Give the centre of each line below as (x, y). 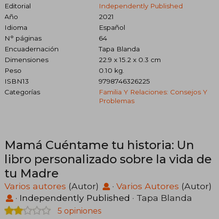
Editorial (18, 6)
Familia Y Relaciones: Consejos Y (153, 92)
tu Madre (32, 173)
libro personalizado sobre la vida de (108, 159)
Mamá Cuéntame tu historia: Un (99, 145)
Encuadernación (32, 49)
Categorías (22, 92)
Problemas (116, 100)
